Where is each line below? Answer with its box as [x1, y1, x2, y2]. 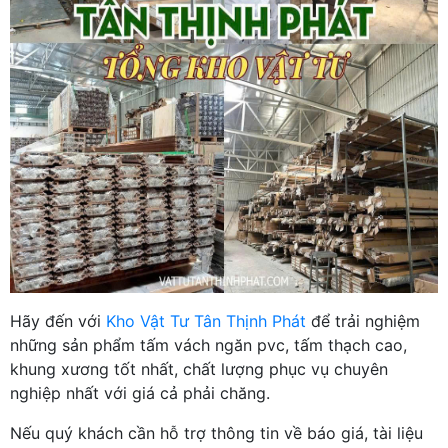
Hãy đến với [10, 310, 106, 331]
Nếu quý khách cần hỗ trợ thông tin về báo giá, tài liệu [10, 422, 423, 443]
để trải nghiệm [306, 310, 420, 331]
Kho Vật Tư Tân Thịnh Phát [106, 310, 306, 331]
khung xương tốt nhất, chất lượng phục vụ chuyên [10, 358, 388, 379]
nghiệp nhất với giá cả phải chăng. [10, 382, 270, 403]
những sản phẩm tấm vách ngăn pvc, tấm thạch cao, [10, 334, 407, 355]
